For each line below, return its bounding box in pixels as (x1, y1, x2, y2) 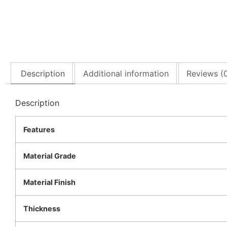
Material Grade (23, 152, 76, 161)
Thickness (23, 204, 60, 213)
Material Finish (23, 178, 75, 187)
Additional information (83, 68, 169, 79)
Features (23, 125, 55, 134)
